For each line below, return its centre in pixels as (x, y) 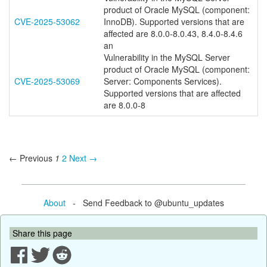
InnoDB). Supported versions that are (174, 21)
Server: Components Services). (163, 81)
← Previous (31, 158)
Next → (83, 158)
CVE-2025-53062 (47, 21)
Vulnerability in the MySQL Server (167, 57)
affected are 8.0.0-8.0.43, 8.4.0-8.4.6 (173, 33)
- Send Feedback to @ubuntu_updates (145, 202)
